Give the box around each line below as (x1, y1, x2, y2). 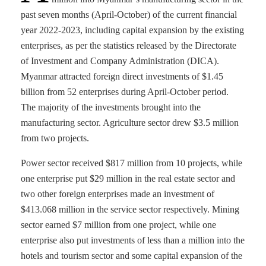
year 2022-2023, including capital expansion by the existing (21, 25, 244, 35)
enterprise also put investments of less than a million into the (21, 235, 245, 245)
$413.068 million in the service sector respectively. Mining (21, 204, 239, 214)
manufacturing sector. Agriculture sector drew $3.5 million (21, 118, 239, 128)
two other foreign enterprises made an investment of (21, 189, 214, 199)
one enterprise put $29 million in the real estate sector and (21, 173, 235, 183)
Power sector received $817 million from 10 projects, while (21, 158, 242, 168)
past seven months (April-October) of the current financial (21, 9, 237, 20)
